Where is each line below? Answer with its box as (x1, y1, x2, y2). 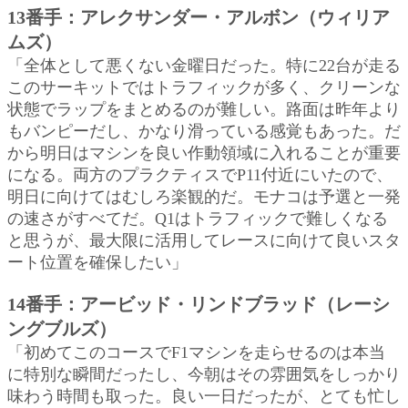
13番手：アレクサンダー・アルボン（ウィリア (7, 6, 390, 27)
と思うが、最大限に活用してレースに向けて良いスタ (7, 230, 401, 250)
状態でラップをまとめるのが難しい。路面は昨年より (7, 99, 401, 118)
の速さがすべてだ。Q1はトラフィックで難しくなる (7, 209, 388, 228)
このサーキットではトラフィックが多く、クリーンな (7, 77, 401, 97)
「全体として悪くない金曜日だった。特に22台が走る (7, 56, 401, 75)
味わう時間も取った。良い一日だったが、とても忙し (7, 386, 401, 405)
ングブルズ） (7, 318, 117, 339)
